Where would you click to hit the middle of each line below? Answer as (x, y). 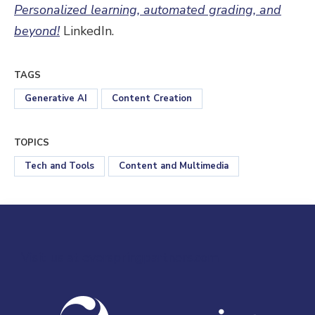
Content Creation (152, 98)
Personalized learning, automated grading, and (148, 10)
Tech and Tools (59, 166)
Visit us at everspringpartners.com (120, 257)
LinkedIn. (87, 31)
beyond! (37, 31)
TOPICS (32, 143)
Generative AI (56, 98)
